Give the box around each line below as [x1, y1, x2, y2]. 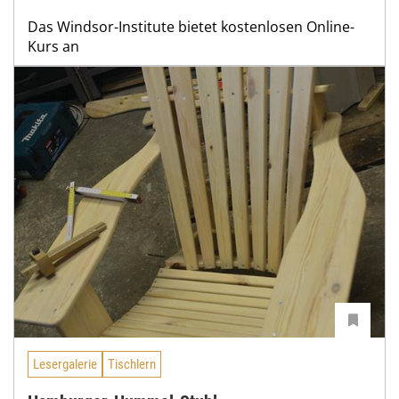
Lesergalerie [33, 355, 97, 372]
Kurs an [28, 36, 79, 56]
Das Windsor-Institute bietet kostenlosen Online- [28, 16, 354, 37]
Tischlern [108, 355, 156, 372]
